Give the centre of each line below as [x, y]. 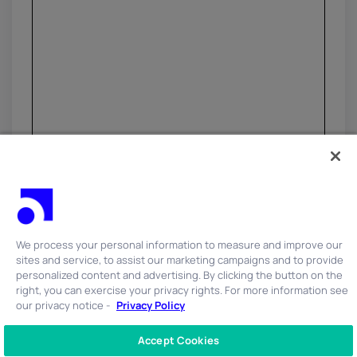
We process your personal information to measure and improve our [179, 245]
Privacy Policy [151, 305]
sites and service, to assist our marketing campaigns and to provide [180, 260]
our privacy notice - [64, 305]
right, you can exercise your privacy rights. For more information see [182, 290]
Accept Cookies [178, 340]
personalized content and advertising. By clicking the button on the [179, 275]
